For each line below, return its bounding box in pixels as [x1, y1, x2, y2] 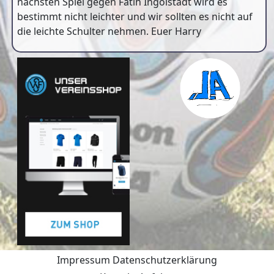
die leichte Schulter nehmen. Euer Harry [17, 24, 201, 38]
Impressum [57, 253, 110, 267]
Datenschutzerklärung [113, 253, 217, 267]
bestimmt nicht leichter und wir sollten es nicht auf [17, 10, 253, 23]
